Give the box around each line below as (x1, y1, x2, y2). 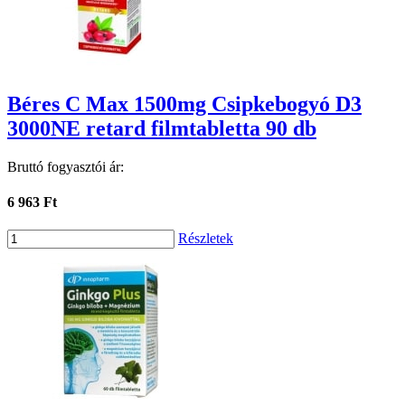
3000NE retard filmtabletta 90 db (7, 117, 316, 140)
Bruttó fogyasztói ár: (7, 158, 124, 174)
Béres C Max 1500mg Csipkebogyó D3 (7, 92, 362, 116)
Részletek (178, 231, 233, 247)
